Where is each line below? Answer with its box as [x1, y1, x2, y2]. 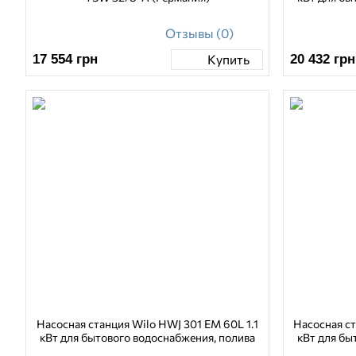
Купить [207, 52, 250, 68]
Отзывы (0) [164, 25, 234, 41]
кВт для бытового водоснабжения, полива [40, 331, 256, 345]
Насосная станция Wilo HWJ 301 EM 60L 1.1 [37, 317, 259, 331]
